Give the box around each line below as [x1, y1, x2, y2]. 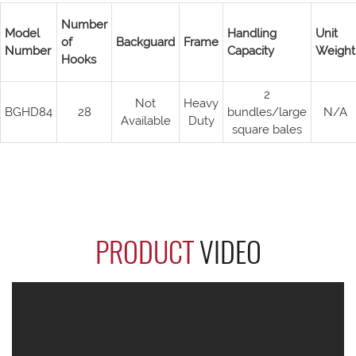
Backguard [116, 35, 175, 49]
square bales [232, 122, 302, 137]
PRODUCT [95, 230, 199, 272]
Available [120, 114, 171, 128]
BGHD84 [5, 105, 52, 119]
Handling [227, 26, 277, 41]
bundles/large [227, 105, 307, 119]
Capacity [227, 44, 274, 58]
